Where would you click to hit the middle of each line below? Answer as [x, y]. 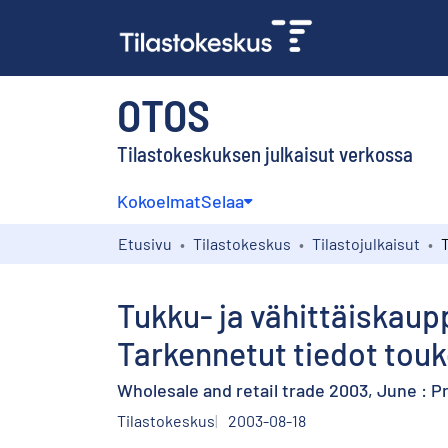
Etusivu [145, 243]
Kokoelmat [159, 200]
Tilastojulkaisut [366, 243]
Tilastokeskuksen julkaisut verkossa [265, 153]
